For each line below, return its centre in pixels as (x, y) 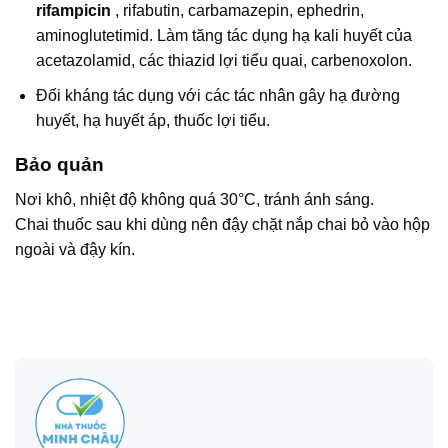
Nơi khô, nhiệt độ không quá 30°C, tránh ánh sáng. (194, 199)
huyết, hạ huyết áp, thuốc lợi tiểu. (152, 120)
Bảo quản (59, 165)
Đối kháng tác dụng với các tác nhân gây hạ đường (217, 95)
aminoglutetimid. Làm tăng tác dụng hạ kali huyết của (223, 35)
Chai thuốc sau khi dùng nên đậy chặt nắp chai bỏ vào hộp (222, 224)
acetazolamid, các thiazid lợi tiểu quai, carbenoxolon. (223, 60)
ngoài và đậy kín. (75, 249)
